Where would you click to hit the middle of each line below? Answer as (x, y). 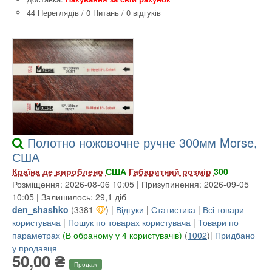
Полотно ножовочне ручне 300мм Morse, (142, 142)
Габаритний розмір (171, 171)
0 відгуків (144, 12)
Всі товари (223, 209)
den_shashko (40, 209)
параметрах (36, 235)
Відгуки (130, 209)
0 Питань (103, 12)
